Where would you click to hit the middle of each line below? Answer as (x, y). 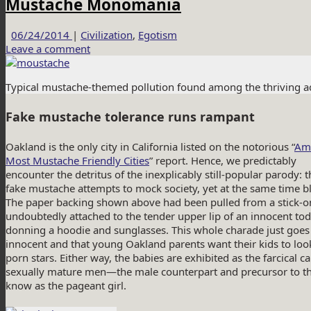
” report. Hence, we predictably (223, 161)
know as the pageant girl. (66, 286)
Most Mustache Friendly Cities (77, 161)
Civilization (107, 35)
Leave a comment (48, 49)
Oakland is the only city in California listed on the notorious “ (150, 147)
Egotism (158, 35)
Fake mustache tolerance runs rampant (130, 117)
